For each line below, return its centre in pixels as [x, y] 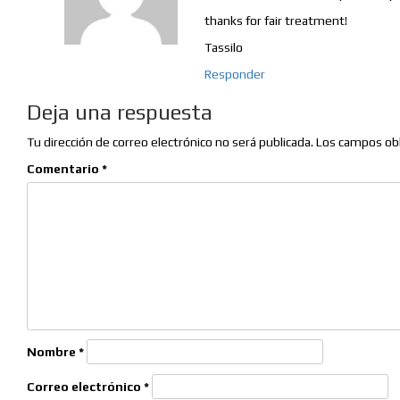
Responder [235, 75]
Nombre [53, 352]
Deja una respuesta [120, 112]
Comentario [64, 169]
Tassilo [224, 48]
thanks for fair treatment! [276, 21]
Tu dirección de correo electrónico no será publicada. [170, 142]
